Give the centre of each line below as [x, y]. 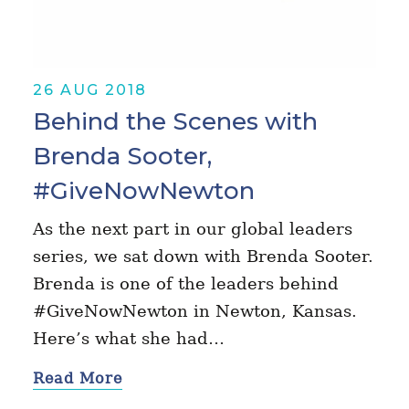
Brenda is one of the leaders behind [185, 283]
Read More [77, 378]
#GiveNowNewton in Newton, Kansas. [194, 310]
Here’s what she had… [128, 338]
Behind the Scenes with [175, 121]
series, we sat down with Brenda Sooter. [203, 256]
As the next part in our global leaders [192, 228]
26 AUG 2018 [89, 89]
